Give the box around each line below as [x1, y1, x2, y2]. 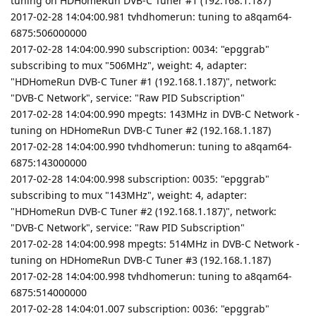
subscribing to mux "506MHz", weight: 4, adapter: [11, 58, 247, 72]
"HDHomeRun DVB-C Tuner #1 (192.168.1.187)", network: [11, 74, 276, 88]
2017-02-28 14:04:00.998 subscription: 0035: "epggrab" [11, 171, 269, 186]
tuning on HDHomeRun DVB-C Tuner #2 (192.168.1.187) [11, 123, 271, 137]
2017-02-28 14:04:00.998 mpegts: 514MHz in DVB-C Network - [11, 236, 300, 250]
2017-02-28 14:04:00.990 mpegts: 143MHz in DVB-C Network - [11, 107, 300, 121]
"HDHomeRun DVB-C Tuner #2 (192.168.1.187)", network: [11, 204, 276, 218]
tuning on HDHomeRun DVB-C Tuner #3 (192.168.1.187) [11, 253, 271, 267]
